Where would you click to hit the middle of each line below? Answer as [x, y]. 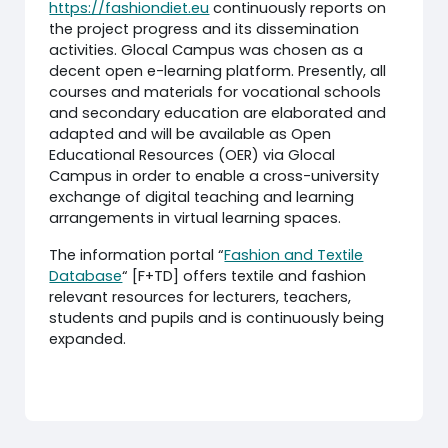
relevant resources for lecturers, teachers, [200, 297]
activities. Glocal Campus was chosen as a [206, 50]
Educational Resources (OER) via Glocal [192, 155]
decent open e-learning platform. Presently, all [218, 71]
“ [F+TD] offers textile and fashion [244, 276]
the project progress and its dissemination [204, 29]
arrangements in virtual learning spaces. [195, 218]
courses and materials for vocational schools [215, 92]
